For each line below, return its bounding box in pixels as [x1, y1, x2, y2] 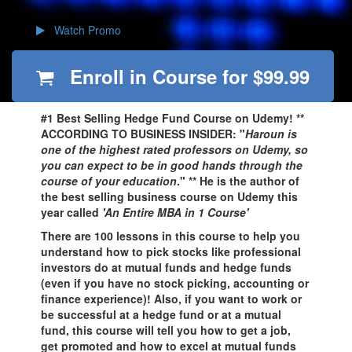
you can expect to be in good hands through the [41, 157, 303, 173]
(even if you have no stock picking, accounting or [41, 275, 310, 291]
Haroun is [245, 126, 298, 141]
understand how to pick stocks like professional [41, 244, 302, 259]
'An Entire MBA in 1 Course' [99, 204, 249, 220]
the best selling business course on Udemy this [41, 189, 299, 204]
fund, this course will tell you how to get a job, [41, 322, 291, 338]
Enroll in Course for [70, 63, 253, 90]
